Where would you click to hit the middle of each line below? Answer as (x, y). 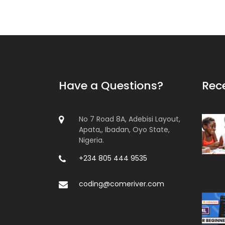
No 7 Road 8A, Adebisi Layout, (130, 119)
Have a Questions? (111, 86)
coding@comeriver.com (122, 184)
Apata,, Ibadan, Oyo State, (124, 130)
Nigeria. (91, 140)
